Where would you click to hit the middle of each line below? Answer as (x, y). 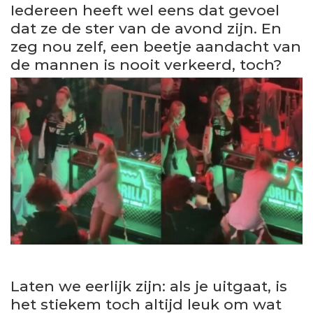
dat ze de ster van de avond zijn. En (146, 28)
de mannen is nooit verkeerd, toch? (146, 64)
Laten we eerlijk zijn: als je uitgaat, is (149, 286)
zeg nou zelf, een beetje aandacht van (156, 46)
